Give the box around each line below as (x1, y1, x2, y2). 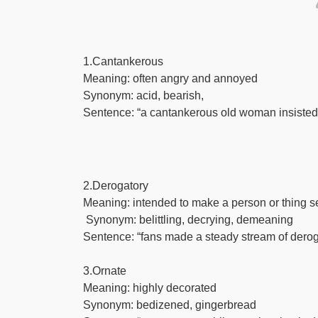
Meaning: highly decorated (83, 282, 216, 294)
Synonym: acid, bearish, (83, 89, 207, 102)
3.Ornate (83, 265, 126, 277)
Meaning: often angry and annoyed (83, 72, 258, 84)
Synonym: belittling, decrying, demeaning (83, 214, 293, 226)
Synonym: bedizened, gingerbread (83, 299, 256, 311)
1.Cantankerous (83, 55, 163, 67)
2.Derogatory (83, 180, 148, 192)
